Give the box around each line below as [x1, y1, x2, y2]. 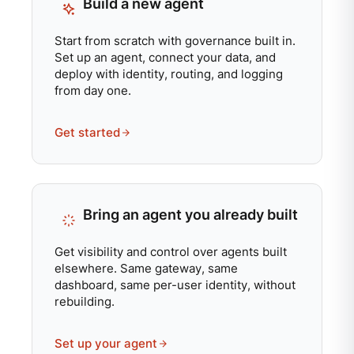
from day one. [55, 83, 131, 98]
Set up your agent [55, 336, 157, 351]
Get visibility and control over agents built [55, 244, 287, 259]
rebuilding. [55, 294, 115, 309]
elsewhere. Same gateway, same [55, 261, 238, 276]
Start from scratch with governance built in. [55, 33, 296, 48]
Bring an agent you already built [83, 205, 298, 223]
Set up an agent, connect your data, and [55, 50, 276, 65]
